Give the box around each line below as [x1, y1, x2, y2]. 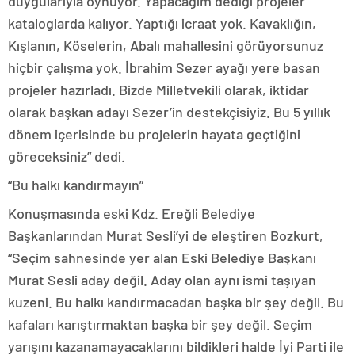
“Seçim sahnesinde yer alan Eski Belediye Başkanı [8, 248, 316, 266]
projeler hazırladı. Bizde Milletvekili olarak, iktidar [8, 80, 309, 98]
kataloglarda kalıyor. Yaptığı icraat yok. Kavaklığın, [8, 13, 316, 32]
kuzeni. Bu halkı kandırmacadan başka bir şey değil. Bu [8, 292, 344, 311]
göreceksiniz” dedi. [8, 147, 125, 165]
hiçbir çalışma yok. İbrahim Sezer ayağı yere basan [8, 58, 320, 76]
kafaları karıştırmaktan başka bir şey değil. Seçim [8, 315, 312, 333]
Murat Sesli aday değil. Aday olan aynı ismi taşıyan [8, 270, 316, 288]
